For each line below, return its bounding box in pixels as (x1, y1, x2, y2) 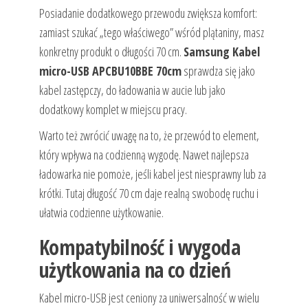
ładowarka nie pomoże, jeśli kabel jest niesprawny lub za (38, 166, 266, 183)
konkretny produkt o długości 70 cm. (38, 43, 184, 60)
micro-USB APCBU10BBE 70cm (38, 63, 181, 80)
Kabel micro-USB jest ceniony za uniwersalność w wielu (38, 289, 259, 307)
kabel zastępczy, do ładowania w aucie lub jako (38, 82, 225, 99)
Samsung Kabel (183, 43, 260, 60)
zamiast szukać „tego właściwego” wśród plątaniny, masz (38, 24, 264, 41)
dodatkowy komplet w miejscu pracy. (38, 101, 187, 118)
